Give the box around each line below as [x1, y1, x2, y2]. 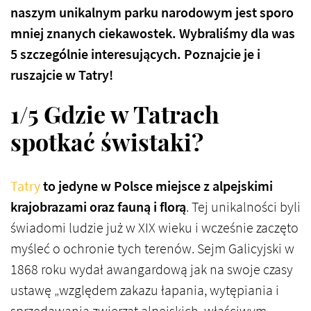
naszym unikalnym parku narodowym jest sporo [10, 3, 294, 22]
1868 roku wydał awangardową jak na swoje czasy [10, 260, 293, 279]
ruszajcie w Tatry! [10, 65, 113, 85]
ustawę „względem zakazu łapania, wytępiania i [10, 280, 279, 300]
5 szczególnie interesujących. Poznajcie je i [10, 44, 260, 64]
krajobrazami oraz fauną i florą [10, 197, 186, 217]
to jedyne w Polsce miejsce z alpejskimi [40, 176, 273, 196]
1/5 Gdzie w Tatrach [10, 97, 219, 130]
